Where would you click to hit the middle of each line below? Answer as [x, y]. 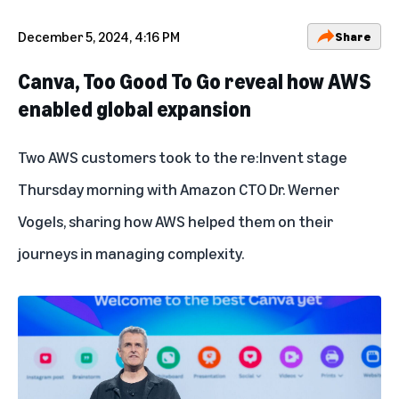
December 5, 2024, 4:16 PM [99, 36]
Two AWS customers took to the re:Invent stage [183, 156]
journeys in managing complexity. [131, 252]
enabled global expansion [134, 108]
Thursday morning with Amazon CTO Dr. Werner [179, 188]
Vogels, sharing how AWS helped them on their [175, 220]
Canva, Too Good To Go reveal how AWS [194, 81]
